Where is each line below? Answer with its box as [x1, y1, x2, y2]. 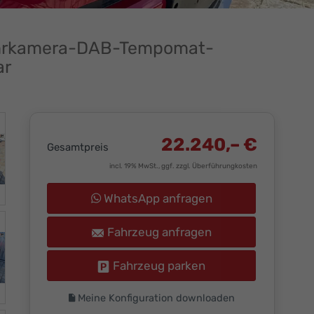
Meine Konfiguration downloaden [74, 292, 235, 305]
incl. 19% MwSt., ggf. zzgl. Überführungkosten [109, 162, 257, 171]
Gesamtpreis [47, 141, 109, 154]
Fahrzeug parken [113, 259, 205, 273]
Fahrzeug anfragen [107, 225, 212, 240]
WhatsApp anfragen [100, 191, 212, 206]
